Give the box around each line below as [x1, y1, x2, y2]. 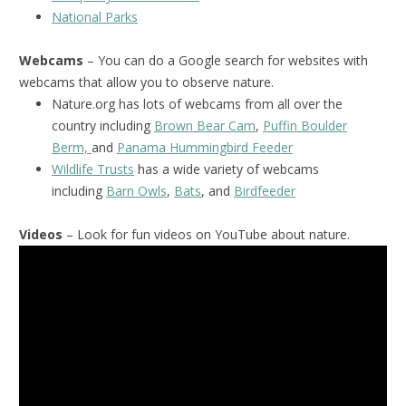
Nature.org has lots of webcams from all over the [52, 94, 343, 112]
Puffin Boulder [263, 116, 347, 134]
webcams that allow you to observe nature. [19, 72, 274, 91]
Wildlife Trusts [52, 159, 134, 178]
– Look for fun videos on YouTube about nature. [63, 225, 350, 243]
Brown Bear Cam [154, 116, 256, 134]
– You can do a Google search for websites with [87, 51, 368, 69]
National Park [52, 7, 131, 25]
